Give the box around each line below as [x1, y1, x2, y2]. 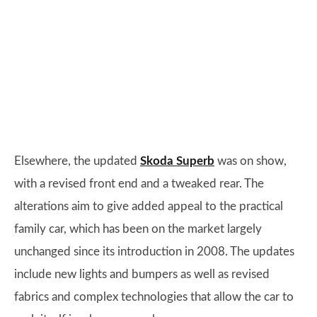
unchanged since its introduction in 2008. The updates [14, 246, 294, 258]
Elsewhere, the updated [14, 155, 140, 167]
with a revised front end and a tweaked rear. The [14, 178, 264, 190]
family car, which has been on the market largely [14, 223, 262, 235]
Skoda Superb [140, 155, 214, 167]
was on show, [214, 155, 287, 167]
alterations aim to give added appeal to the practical [14, 200, 283, 212]
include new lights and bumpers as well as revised [14, 268, 270, 280]
